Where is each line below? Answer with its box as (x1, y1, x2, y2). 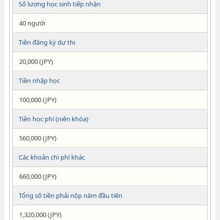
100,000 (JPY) (19, 95, 56, 104)
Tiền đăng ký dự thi (18, 38, 75, 47)
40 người (19, 19, 45, 27)
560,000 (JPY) (19, 134, 56, 142)
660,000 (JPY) (19, 172, 56, 181)
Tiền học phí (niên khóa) (18, 114, 88, 123)
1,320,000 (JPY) (19, 210, 61, 219)
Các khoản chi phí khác (18, 153, 85, 162)
